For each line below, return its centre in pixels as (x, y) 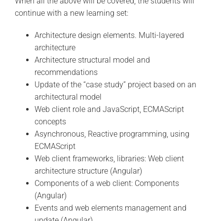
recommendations (66, 72)
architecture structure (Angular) (88, 171)
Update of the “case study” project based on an (115, 84)
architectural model (68, 97)
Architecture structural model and (92, 60)
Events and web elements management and (110, 208)
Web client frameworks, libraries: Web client (109, 158)
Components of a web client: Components (107, 183)
